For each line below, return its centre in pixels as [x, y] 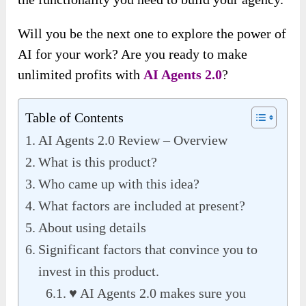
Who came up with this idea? [119, 184]
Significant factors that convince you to [148, 250]
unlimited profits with [81, 75]
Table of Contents [75, 118]
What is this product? [98, 162]
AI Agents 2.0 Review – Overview [133, 140]
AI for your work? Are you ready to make [133, 54]
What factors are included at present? [142, 206]
